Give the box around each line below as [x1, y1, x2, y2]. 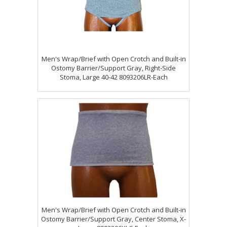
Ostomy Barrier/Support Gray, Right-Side [51, 63, 176, 72]
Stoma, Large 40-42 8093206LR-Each [59, 72, 168, 82]
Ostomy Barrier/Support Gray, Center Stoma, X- [41, 214, 186, 223]
